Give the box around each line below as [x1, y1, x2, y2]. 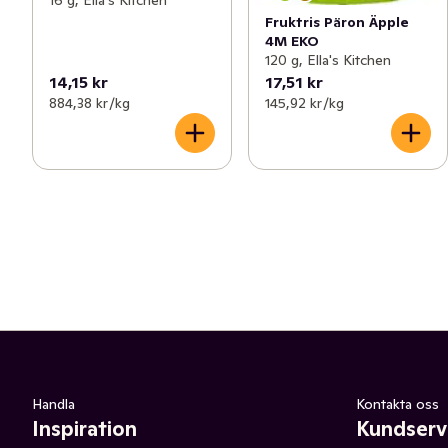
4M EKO [265, 32, 319, 51]
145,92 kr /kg [265, 94, 344, 113]
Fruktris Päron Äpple [265, 13, 409, 32]
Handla [32, 395, 75, 414]
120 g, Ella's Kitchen [265, 51, 391, 70]
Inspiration [32, 416, 137, 443]
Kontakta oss [356, 395, 439, 414]
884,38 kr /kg [49, 94, 130, 113]
